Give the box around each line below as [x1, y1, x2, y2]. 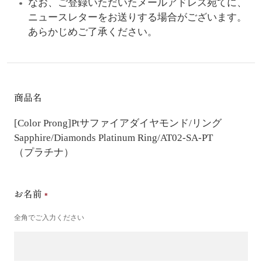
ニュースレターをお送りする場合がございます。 [27, 11, 247, 23]
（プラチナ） [13, 146, 74, 158]
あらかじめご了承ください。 [27, 26, 157, 37]
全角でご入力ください [13, 213, 84, 222]
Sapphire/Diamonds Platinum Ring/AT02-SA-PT [13, 132, 213, 143]
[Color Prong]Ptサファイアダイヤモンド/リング [13, 117, 222, 129]
